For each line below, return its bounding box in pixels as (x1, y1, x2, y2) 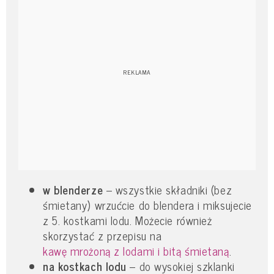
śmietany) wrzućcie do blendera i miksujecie (43, 196, 252, 215)
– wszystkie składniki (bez (103, 180, 232, 199)
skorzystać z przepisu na (43, 226, 162, 245)
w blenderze (43, 180, 103, 199)
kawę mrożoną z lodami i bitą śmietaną (43, 242, 229, 261)
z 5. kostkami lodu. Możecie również (43, 211, 212, 230)
